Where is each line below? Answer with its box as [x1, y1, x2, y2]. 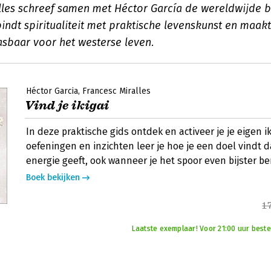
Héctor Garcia [26, 86, 78, 96]
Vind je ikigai [25, 98, 109, 113]
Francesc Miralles [82, 86, 151, 96]
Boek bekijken [26, 172, 80, 183]
